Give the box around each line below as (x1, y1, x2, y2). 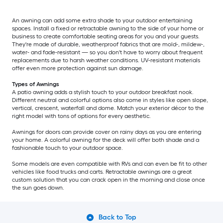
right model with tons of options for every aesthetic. (12, 112, 151, 120)
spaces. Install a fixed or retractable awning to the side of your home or (12, 25, 204, 32)
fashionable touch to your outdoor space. (12, 144, 123, 152)
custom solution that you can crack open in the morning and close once (12, 176, 205, 184)
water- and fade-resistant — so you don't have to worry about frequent (12, 49, 203, 56)
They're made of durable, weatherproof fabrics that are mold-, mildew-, (12, 41, 205, 48)
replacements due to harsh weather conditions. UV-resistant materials (12, 57, 200, 64)
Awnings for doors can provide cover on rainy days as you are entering (12, 128, 201, 136)
